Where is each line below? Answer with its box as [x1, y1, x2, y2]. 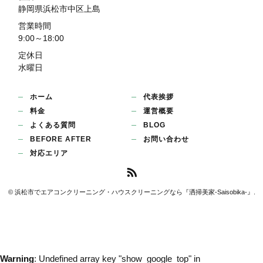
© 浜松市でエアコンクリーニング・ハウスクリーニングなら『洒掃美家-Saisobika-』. [8, 188, 255, 195]
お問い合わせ [143, 134, 189, 143]
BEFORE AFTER [30, 134, 92, 143]
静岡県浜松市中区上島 [18, 4, 101, 14]
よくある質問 [30, 120, 76, 129]
